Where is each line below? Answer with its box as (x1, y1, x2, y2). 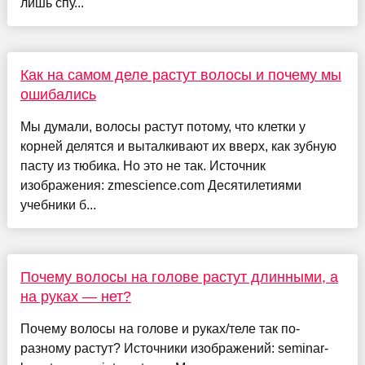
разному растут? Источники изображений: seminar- (20, 341, 328, 355)
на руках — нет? (20, 288, 131, 305)
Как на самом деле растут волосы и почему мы (20, 66, 341, 83)
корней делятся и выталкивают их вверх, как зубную (20, 139, 336, 153)
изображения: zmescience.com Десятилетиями (20, 178, 301, 192)
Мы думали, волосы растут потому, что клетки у (20, 119, 306, 134)
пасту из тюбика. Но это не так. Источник (20, 158, 266, 173)
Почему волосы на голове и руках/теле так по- (20, 321, 300, 336)
